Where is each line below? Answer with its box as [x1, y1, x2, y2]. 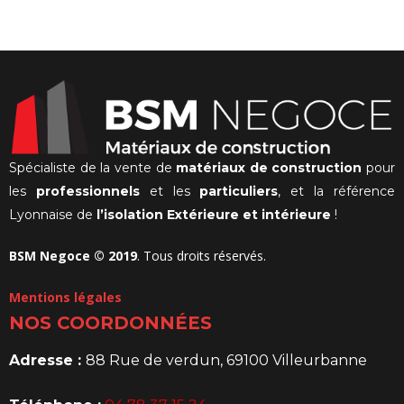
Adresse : [9, 352, 86, 370]
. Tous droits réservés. [137, 247, 270, 265]
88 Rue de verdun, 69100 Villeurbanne [86, 352, 367, 370]
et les [139, 183, 200, 200]
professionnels [35, 183, 140, 200]
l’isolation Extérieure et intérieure [96, 207, 331, 224]
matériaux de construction [176, 160, 363, 177]
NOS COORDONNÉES [9, 312, 212, 335]
